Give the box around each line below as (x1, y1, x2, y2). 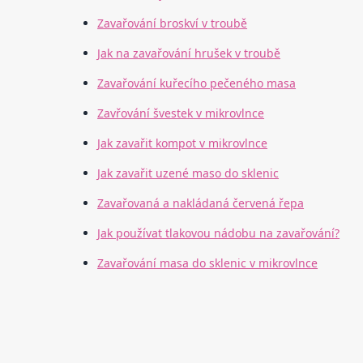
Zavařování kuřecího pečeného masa (97, 75, 297, 92)
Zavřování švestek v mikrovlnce (97, 105, 265, 122)
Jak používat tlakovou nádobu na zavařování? (97, 225, 340, 241)
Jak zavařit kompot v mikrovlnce (97, 135, 268, 152)
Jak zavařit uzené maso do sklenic (97, 165, 280, 181)
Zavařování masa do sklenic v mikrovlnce (97, 255, 318, 271)
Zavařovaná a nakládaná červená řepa (97, 195, 305, 211)
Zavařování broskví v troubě (97, 15, 248, 32)
